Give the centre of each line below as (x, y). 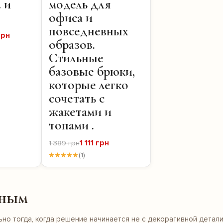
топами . (71, 125)
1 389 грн (64, 143)
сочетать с (77, 99)
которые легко (89, 85)
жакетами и (80, 112)
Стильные (76, 58)
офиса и (71, 18)
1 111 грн (94, 143)
